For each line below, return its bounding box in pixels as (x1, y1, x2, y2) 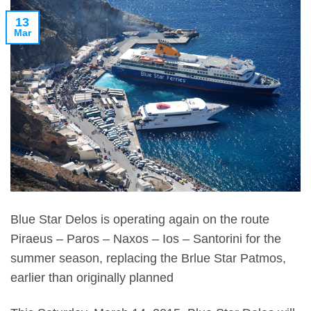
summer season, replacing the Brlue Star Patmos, (10, 251, 286, 266)
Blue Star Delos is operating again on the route (10, 212, 269, 227)
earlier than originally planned (10, 271, 174, 285)
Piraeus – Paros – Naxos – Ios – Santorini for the (10, 232, 281, 246)
